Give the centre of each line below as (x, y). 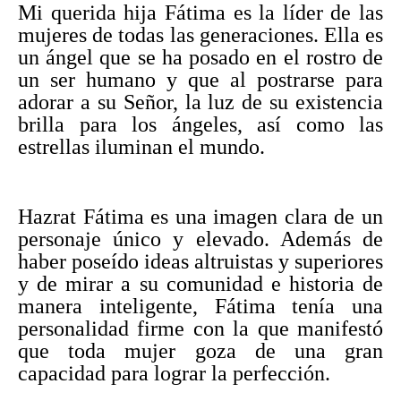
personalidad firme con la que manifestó (200, 328)
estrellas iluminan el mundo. (144, 146)
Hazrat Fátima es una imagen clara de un (200, 216)
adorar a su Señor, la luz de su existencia (200, 102)
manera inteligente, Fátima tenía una (200, 306)
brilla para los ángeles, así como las (200, 124)
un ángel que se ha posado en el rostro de (200, 57)
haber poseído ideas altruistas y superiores (200, 261)
